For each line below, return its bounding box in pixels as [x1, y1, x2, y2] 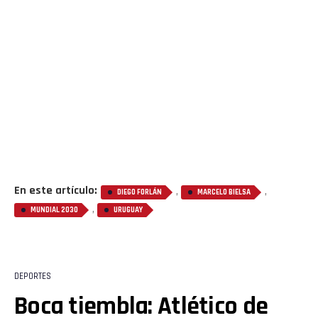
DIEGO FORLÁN [117, 187, 162, 197]
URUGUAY [114, 204, 143, 215]
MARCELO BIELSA [197, 187, 251, 197]
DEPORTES [14, 270, 51, 282]
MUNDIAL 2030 [31, 204, 78, 215]
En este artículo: [14, 182, 97, 198]
